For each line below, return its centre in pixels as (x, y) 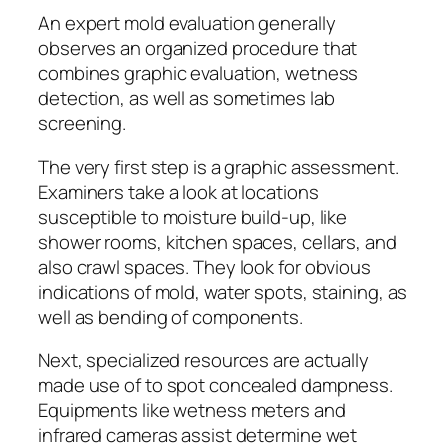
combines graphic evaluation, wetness (198, 73)
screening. (82, 123)
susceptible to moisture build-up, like (193, 216)
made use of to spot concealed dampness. (216, 385)
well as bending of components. (170, 316)
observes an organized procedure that (198, 48)
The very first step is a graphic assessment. (218, 166)
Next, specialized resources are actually (203, 360)
